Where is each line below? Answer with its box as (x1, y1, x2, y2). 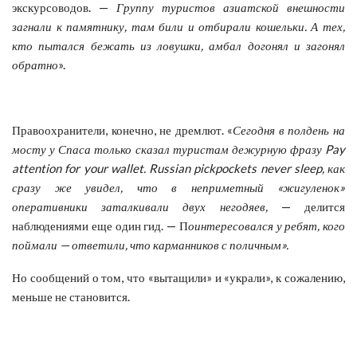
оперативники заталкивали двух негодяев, (12, 198, 268, 214)
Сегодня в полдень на (233, 122, 346, 137)
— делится (267, 198, 346, 214)
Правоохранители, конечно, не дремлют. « (12, 122, 233, 137)
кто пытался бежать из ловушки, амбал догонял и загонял (12, 37, 345, 53)
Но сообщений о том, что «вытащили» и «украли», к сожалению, (12, 269, 345, 284)
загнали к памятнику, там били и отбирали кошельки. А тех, (12, 18, 345, 33)
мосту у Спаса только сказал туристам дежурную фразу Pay (12, 141, 345, 156)
